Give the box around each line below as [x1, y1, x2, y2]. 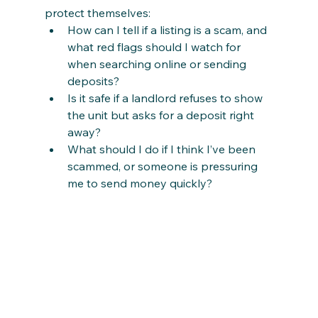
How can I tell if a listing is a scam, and [67, 22, 270, 37]
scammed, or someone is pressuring [67, 158, 261, 173]
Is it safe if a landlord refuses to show [67, 90, 265, 105]
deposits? [67, 73, 119, 88]
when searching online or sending [67, 56, 249, 71]
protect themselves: [44, 5, 150, 20]
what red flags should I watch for [67, 39, 243, 54]
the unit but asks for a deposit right [67, 107, 257, 122]
